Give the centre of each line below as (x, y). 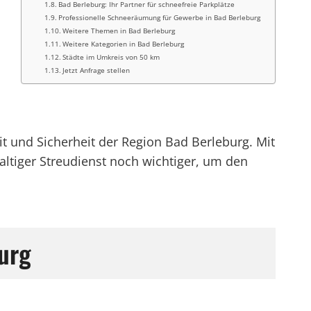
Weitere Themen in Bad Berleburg (119, 31)
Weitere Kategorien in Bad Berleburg (124, 44)
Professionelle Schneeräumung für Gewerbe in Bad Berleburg (160, 17)
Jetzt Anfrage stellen (96, 70)
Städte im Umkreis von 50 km (111, 57)
